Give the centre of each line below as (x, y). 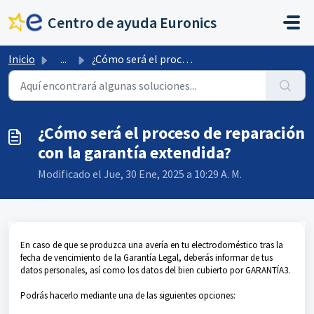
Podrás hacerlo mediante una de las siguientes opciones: (128, 295)
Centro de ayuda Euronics (132, 22)
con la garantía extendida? (135, 152)
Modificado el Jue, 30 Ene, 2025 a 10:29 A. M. (140, 174)
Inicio (22, 59)
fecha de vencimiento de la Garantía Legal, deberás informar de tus (146, 258)
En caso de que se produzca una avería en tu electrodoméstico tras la (152, 245)
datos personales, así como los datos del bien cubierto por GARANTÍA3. (155, 270)
